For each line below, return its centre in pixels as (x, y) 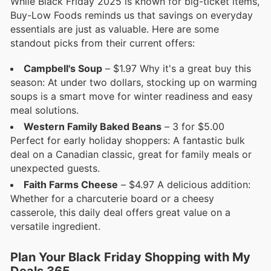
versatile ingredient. (55, 227)
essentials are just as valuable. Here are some (115, 29)
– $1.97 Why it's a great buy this (177, 69)
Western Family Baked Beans (93, 127)
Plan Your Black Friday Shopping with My (130, 257)
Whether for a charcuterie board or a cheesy (112, 199)
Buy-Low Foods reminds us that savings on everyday (132, 15)
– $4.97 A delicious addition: (184, 185)
